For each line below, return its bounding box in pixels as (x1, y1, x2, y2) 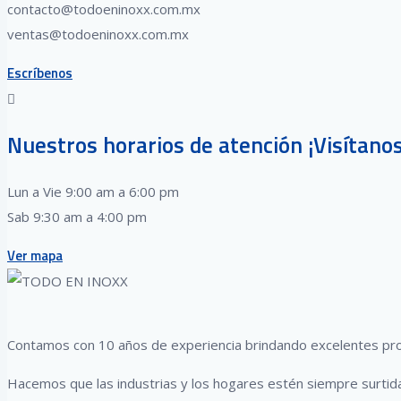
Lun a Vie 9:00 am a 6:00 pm (7, 183, 179, 201)
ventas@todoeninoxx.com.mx (7, 24, 189, 43)
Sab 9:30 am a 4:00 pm (7, 208, 147, 226)
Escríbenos (7, 62, 73, 83)
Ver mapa (7, 245, 63, 267)
